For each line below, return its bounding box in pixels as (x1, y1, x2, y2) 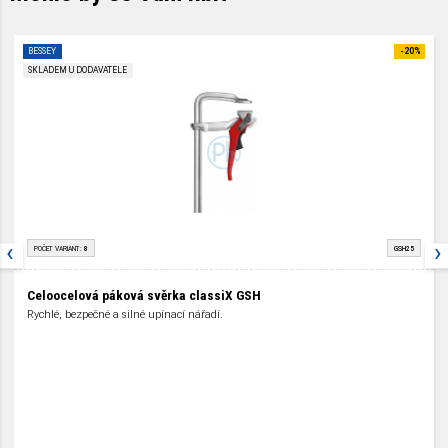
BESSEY (28, 46, 57, 57)
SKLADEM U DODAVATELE (28, 65, 128, 76)
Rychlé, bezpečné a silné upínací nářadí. (26, 308, 223, 322)
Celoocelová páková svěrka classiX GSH (26, 288, 261, 304)
